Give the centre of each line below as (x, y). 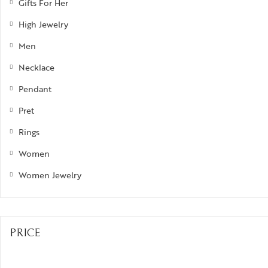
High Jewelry (43, 24)
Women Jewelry (50, 175)
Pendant (35, 89)
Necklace (36, 67)
